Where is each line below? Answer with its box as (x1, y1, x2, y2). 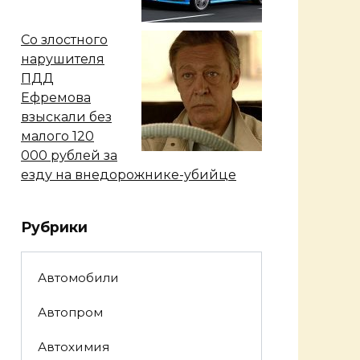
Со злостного (21, 31, 108, 47)
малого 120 (21, 128, 94, 144)
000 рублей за (21, 147, 117, 163)
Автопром (37, 305, 103, 321)
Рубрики (21, 218, 88, 235)
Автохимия (37, 339, 109, 355)
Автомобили (37, 269, 119, 285)
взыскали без (21, 108, 112, 125)
